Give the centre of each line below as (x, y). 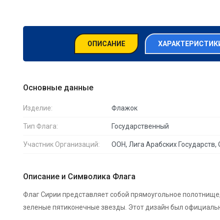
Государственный (140, 126)
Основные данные (58, 87)
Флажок (125, 108)
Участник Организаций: (62, 144)
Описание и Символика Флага (80, 176)
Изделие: (38, 108)
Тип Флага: (41, 126)
